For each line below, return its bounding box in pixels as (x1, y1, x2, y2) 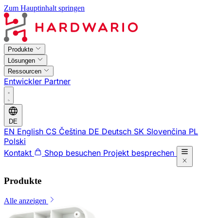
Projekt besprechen (103, 148, 177, 158)
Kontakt (4, 148, 34, 158)
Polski (4, 136, 26, 146)
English (17, 126, 43, 136)
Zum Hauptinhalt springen (4, 4, 85, 12)
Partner (44, 76, 71, 86)
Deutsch (102, 126, 131, 136)
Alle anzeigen (4, 197, 48, 205)
